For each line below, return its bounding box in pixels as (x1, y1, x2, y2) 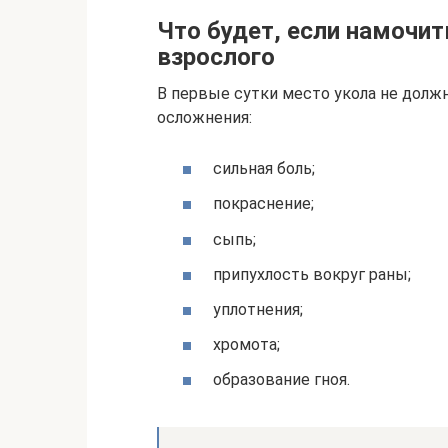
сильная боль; (213, 159, 315, 179)
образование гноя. (213, 370, 350, 390)
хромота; (213, 335, 280, 355)
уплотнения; (213, 300, 303, 320)
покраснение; (213, 194, 314, 214)
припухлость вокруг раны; (213, 264, 411, 284)
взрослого (157, 43, 275, 72)
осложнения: (157, 108, 252, 128)
